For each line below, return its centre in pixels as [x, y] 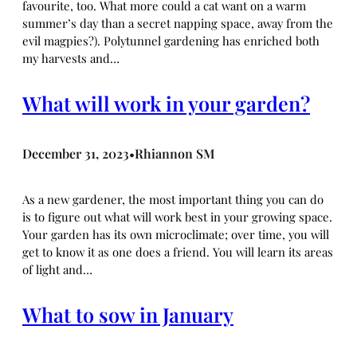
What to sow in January [128, 314]
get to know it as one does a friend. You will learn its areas [178, 251]
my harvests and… [71, 59]
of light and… [57, 269]
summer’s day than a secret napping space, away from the [178, 24]
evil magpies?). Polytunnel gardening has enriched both [171, 41]
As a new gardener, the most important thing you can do [173, 199]
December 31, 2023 [76, 153]
